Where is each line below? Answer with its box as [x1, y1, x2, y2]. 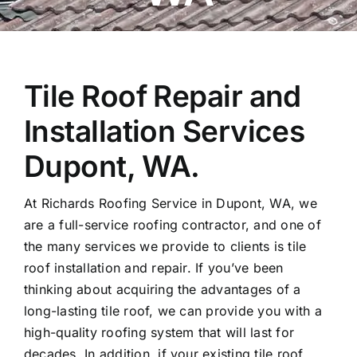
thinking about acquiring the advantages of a [23, 280, 301, 297]
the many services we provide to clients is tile [23, 237, 307, 254]
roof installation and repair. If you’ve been [23, 259, 284, 276]
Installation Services [23, 112, 305, 149]
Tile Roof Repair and [23, 77, 301, 114]
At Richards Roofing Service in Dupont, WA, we [23, 194, 317, 211]
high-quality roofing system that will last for [23, 324, 295, 340]
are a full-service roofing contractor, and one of [23, 216, 321, 233]
